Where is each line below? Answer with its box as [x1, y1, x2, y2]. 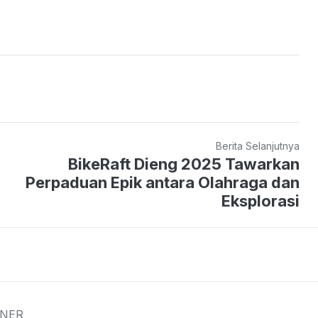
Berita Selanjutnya [216, 139, 300, 152]
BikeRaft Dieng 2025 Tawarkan [68, 154, 300, 173]
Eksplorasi [221, 191, 300, 210]
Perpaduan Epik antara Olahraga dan [26, 172, 300, 192]
